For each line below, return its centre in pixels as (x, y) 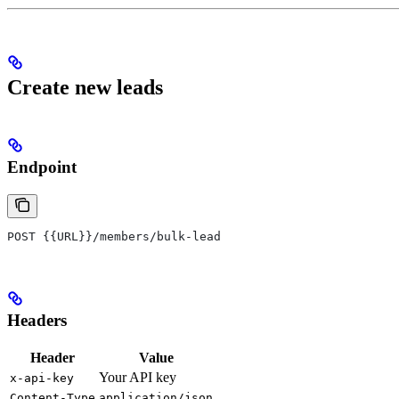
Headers (37, 321)
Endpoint (42, 167)
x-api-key (42, 379)
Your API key (138, 378)
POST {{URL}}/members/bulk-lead (114, 236)
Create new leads (85, 88)
